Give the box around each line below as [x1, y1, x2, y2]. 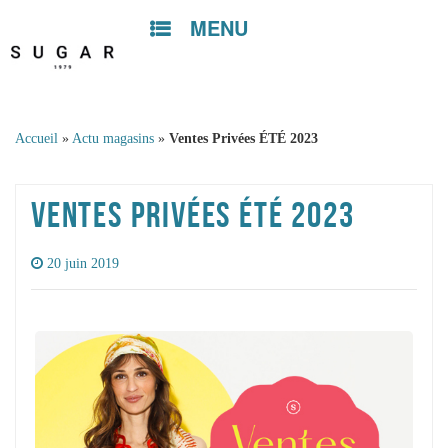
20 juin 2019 [47, 255, 119, 271]
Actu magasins [72, 130, 154, 146]
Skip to [181, 33, 233, 52]
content [179, 56, 235, 75]
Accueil [15, 130, 58, 146]
